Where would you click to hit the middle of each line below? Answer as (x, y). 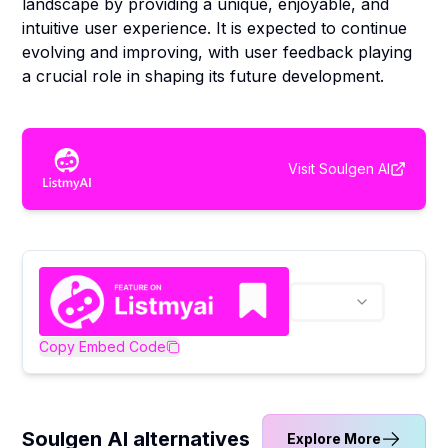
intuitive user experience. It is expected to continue (215, 28)
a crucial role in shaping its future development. (203, 76)
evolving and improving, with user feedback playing (217, 52)
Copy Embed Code (103, 346)
